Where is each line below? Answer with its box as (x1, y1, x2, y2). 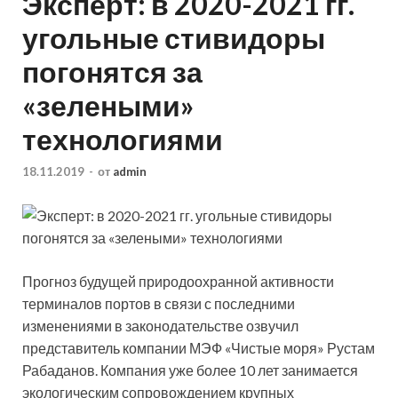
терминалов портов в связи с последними (22, 294, 295, 312)
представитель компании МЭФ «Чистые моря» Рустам (22, 338, 375, 356)
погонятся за (22, 54, 203, 90)
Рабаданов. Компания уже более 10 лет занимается (22, 361, 358, 378)
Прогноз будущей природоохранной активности (22, 272, 334, 290)
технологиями (22, 122, 223, 157)
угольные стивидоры (22, 20, 325, 56)
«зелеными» (22, 88, 194, 123)
